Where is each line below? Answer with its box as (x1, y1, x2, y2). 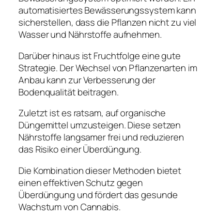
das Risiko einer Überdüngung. (18, 143, 142, 156)
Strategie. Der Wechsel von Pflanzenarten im (18, 61, 197, 74)
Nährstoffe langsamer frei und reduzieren (18, 131, 184, 144)
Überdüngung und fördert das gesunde (18, 188, 178, 201)
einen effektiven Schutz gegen (18, 176, 143, 189)
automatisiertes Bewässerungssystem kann (18, 4, 197, 17)
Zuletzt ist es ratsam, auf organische (18, 107, 166, 120)
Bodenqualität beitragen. (18, 85, 119, 98)
